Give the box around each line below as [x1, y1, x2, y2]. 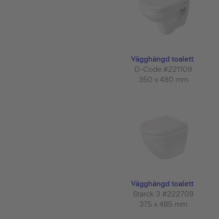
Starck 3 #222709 [133, 189, 196, 198]
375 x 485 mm [139, 199, 189, 209]
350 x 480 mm [138, 75, 190, 85]
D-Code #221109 [134, 65, 194, 74]
